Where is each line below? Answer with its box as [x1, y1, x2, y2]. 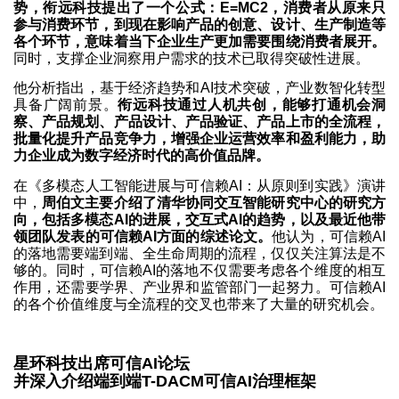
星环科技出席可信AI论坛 [13, 354, 190, 372]
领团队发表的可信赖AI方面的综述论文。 [13, 228, 273, 244]
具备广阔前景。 [13, 97, 118, 113]
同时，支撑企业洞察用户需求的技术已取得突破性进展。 [13, 50, 370, 66]
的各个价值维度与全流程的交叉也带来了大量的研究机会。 [13, 296, 384, 312]
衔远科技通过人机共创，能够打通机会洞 [118, 97, 386, 113]
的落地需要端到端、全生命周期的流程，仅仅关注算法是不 [13, 245, 386, 261]
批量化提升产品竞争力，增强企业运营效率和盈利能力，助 [13, 131, 386, 147]
